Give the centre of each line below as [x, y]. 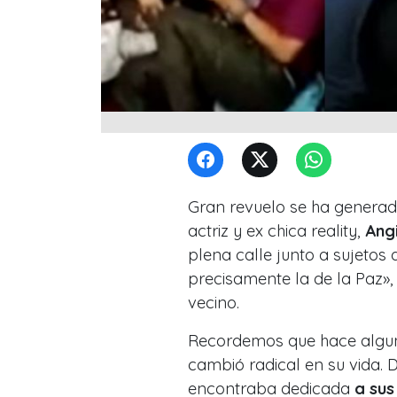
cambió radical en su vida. [288, 364]
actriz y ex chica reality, [276, 230]
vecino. [214, 302]
